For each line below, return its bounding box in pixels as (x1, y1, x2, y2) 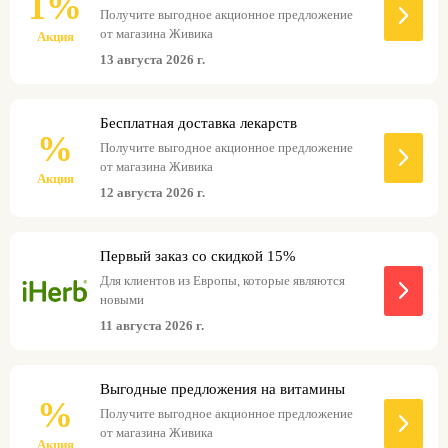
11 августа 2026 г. (100, 317, 204, 333)
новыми (100, 291, 144, 307)
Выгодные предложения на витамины (100, 380, 345, 397)
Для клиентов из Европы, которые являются (100, 272, 345, 288)
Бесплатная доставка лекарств (100, 114, 297, 131)
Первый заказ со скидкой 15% (100, 247, 296, 264)
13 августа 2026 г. (100, 51, 205, 67)
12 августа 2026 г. (100, 184, 205, 200)
